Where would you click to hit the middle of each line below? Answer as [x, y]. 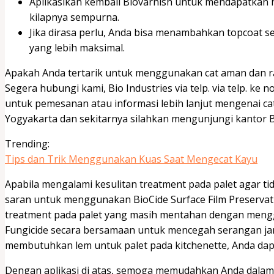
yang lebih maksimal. [77, 47]
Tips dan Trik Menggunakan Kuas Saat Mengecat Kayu [131, 159]
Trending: [27, 143]
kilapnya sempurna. [74, 17]
